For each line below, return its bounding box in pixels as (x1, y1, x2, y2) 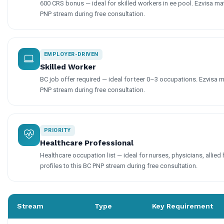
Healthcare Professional (40, 138, 133, 147)
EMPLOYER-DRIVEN (44, 50, 98, 57)
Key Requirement (152, 201, 213, 210)
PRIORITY (44, 126, 71, 133)
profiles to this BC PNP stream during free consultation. (40, 161, 197, 169)
